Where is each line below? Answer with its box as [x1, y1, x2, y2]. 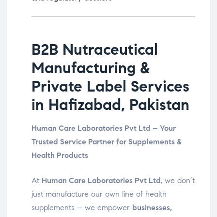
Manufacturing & [31, 58, 150, 78]
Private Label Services [31, 77, 189, 96]
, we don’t [161, 176, 195, 186]
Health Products [31, 151, 88, 160]
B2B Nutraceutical [31, 40, 158, 60]
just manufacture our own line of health [31, 189, 167, 199]
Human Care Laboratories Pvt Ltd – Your [31, 124, 176, 133]
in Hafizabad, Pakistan [31, 95, 189, 115]
